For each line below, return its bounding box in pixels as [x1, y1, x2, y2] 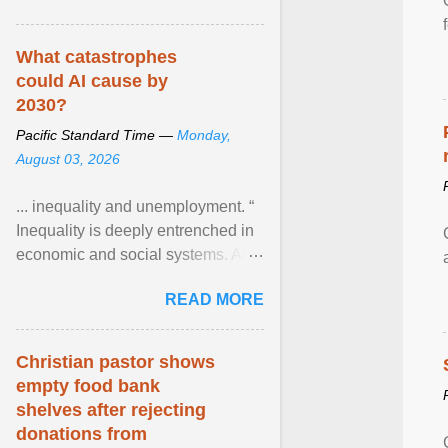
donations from [16, 424, 147, 444]
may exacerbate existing [16, 270, 188, 287]
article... [16, 318, 71, 335]
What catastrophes [16, 47, 177, 67]
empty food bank [16, 376, 160, 396]
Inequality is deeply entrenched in [16, 222, 254, 239]
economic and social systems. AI [16, 246, 246, 263]
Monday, [177, 127, 231, 143]
